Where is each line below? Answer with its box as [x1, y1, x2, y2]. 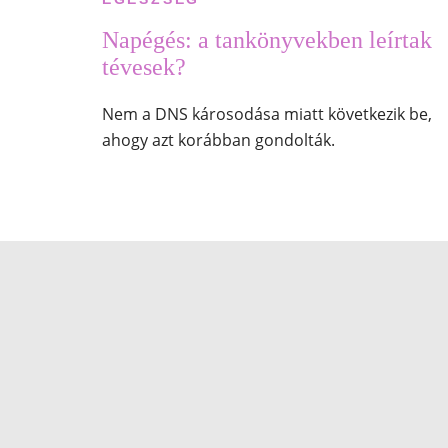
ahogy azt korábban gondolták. [101, 128, 335, 151]
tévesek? [101, 53, 186, 80]
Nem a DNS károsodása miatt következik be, [101, 102, 432, 125]
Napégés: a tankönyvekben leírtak [101, 26, 432, 53]
